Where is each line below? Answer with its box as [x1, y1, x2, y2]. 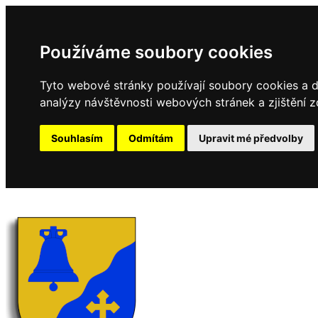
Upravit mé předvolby [199, 132, 303, 144]
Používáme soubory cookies [40, 42, 273, 62]
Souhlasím [51, 132, 103, 144]
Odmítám [128, 132, 173, 144]
